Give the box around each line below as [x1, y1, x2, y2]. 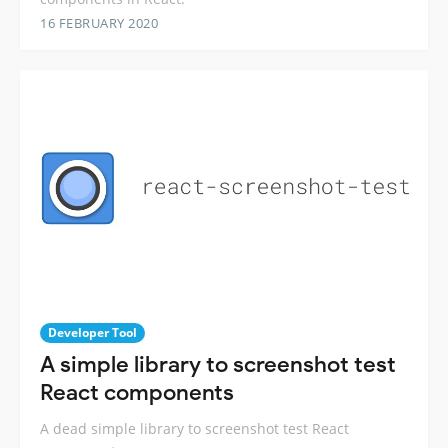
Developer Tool [48, 323, 137, 341]
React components [40, 378, 234, 406]
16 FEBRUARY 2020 [40, 14, 158, 33]
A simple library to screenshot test [40, 350, 396, 378]
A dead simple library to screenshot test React [40, 418, 349, 438]
